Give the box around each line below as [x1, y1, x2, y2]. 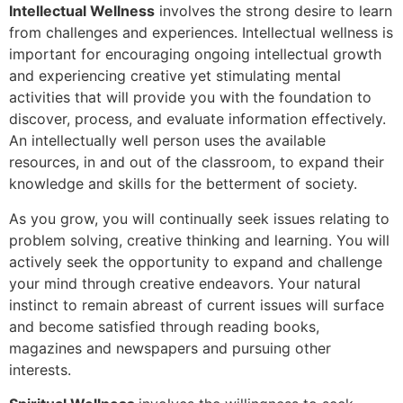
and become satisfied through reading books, [9, 317, 319, 336]
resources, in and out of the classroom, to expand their [9, 153, 384, 172]
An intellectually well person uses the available [9, 131, 326, 150]
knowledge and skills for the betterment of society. [9, 175, 357, 193]
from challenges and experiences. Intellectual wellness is [9, 23, 393, 42]
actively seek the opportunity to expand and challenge [9, 252, 382, 271]
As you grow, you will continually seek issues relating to [9, 209, 390, 228]
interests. [9, 360, 71, 379]
